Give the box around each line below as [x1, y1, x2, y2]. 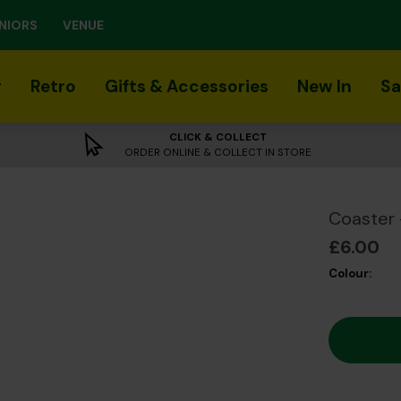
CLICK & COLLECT [169, 130, 268, 144]
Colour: [328, 266, 372, 281]
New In [297, 75, 352, 98]
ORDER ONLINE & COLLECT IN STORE [124, 145, 312, 159]
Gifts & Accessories [105, 75, 269, 98]
